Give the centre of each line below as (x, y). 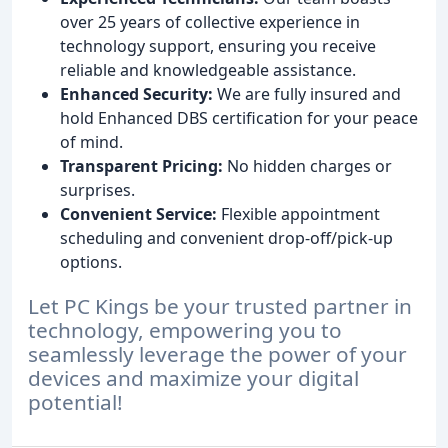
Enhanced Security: (136, 93)
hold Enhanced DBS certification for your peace (239, 117)
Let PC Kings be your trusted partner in (220, 306)
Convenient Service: (138, 213)
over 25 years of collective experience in (210, 21)
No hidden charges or (307, 165)
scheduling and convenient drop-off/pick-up (226, 237)
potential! (75, 402)
